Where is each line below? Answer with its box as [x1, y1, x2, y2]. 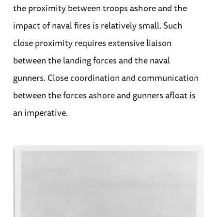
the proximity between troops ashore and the [13, 1, 187, 15]
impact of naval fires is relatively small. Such [13, 18, 183, 32]
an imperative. [13, 106, 68, 120]
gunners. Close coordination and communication [13, 71, 199, 85]
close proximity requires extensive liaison [13, 36, 171, 50]
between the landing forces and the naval [13, 53, 170, 67]
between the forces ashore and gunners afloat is [13, 88, 196, 102]
